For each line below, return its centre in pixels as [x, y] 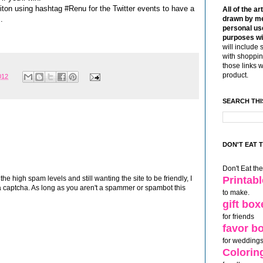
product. [235, 75]
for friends [238, 217]
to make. [236, 193]
